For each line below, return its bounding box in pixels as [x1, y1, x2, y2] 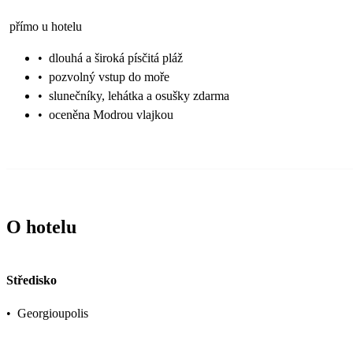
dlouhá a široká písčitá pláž [49, 50, 183, 65]
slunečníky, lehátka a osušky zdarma [49, 88, 229, 102]
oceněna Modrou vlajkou [49, 107, 173, 121]
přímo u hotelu [9, 19, 82, 33]
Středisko [6, 273, 57, 288]
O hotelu [6, 216, 76, 237]
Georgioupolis [17, 307, 88, 321]
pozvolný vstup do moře [49, 69, 169, 84]
